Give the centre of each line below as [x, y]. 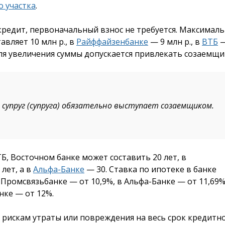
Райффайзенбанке [112, 41]
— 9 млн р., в [175, 41]
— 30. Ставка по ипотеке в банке [150, 169]
